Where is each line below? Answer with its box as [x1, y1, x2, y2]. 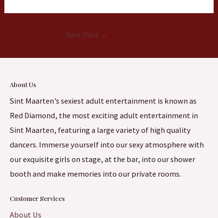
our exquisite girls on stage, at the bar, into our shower [10, 154, 195, 164]
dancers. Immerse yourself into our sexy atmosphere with [10, 139, 204, 149]
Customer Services [10, 194, 65, 203]
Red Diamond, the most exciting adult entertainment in [10, 110, 198, 120]
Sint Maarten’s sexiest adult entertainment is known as [10, 95, 197, 106]
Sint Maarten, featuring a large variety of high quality [10, 125, 191, 135]
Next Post [65, 29, 100, 39]
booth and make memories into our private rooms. [10, 168, 181, 179]
